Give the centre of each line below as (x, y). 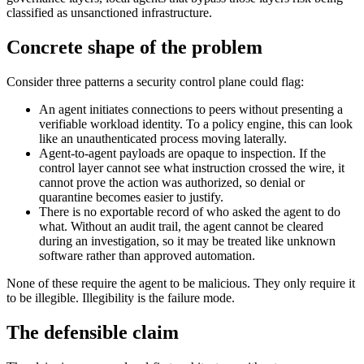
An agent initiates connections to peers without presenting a (191, 110)
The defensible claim (93, 333)
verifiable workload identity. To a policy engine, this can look (196, 124)
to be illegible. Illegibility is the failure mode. (121, 298)
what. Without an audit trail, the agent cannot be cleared (181, 227)
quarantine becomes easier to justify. (131, 197)
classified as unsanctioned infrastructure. (109, 13)
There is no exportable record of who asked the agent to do (190, 212)
